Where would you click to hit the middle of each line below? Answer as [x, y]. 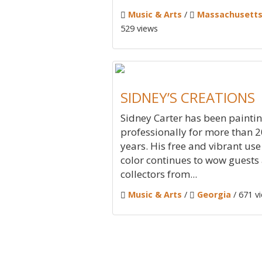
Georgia [214, 194]
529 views [139, 28]
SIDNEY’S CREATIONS [188, 97]
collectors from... [159, 174]
